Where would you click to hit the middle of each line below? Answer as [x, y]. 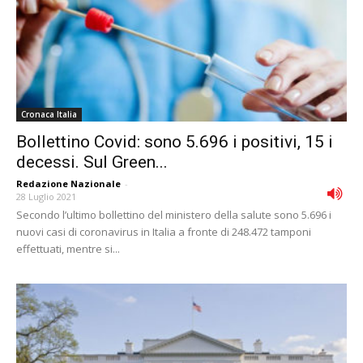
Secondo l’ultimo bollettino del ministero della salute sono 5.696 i [174, 215]
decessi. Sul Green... [92, 162]
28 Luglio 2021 [46, 197]
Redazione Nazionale [68, 184]
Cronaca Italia [49, 115]
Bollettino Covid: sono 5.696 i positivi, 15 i [175, 142]
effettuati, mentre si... [68, 249]
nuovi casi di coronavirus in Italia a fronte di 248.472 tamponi [164, 232]
